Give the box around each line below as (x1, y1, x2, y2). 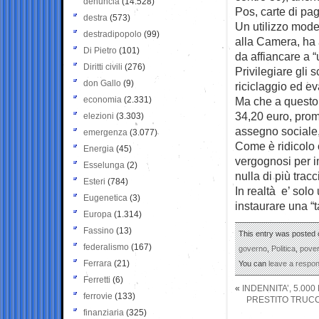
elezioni (83, 110, 114, 121)
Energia (83, 143, 114, 154)
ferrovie (83, 291, 113, 301)
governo (239, 244, 267, 253)
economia (83, 94, 122, 105)
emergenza (83, 127, 127, 137)
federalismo (83, 241, 129, 252)
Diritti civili (83, 61, 122, 72)
